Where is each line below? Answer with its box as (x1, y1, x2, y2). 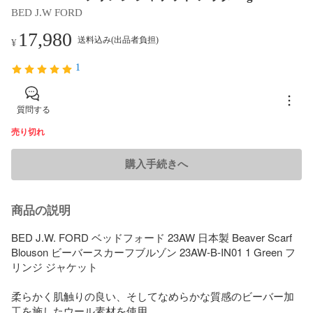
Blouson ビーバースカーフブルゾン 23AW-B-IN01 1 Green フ (11, 244, 296, 259)
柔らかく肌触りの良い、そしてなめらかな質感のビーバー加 (11, 288, 294, 303)
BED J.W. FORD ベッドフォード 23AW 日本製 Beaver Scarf (11, 229, 292, 245)
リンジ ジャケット (11, 259, 98, 274)
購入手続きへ (125, 158, 188, 170)
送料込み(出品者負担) (78, 34, 159, 45)
